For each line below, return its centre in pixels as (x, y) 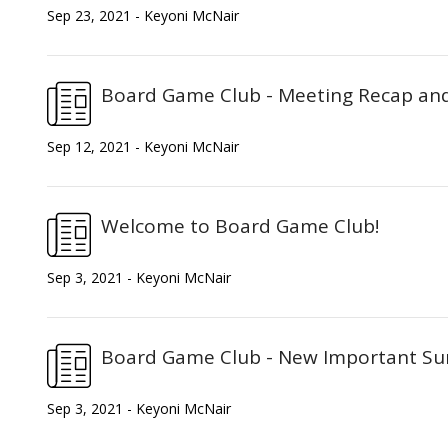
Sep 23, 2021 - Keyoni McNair (143, 15)
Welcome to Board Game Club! (240, 225)
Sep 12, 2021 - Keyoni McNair (143, 146)
